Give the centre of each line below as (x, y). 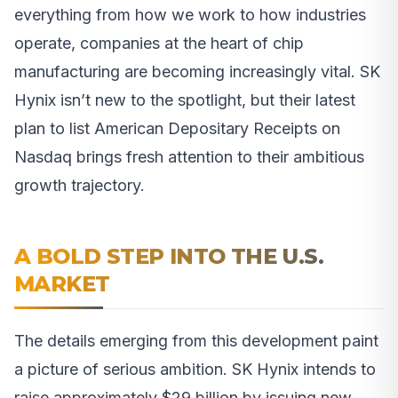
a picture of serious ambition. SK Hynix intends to (195, 370)
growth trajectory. (80, 186)
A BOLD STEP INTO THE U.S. (169, 257)
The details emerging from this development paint (196, 341)
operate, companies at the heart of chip (159, 44)
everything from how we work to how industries (190, 15)
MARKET (62, 284)
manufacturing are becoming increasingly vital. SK (197, 72)
